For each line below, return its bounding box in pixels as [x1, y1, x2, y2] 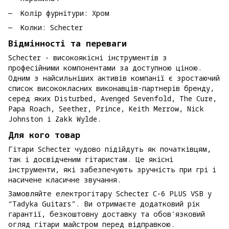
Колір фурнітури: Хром [20, 8, 109, 18]
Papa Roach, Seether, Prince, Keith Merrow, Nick [8, 104, 204, 114]
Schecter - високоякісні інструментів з [8, 53, 167, 63]
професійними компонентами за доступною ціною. [8, 63, 202, 73]
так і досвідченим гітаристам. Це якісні [8, 154, 173, 164]
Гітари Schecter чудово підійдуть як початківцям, [8, 144, 211, 154]
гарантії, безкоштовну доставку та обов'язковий [8, 209, 205, 219]
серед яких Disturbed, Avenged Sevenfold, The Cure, [8, 94, 217, 104]
